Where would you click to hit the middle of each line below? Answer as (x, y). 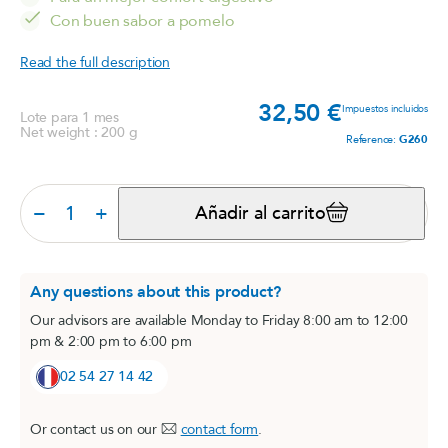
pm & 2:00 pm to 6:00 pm (111, 341)
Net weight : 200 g (79, 132)
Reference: (372, 139)
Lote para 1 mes (69, 117)
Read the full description (95, 62)
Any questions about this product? (155, 292)
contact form (219, 429)
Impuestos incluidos (384, 109)
